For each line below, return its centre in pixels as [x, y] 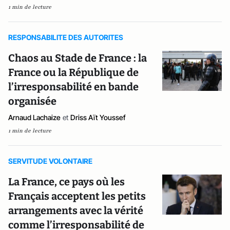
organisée [32, 101]
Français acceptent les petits [77, 196]
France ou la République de [73, 72]
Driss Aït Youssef [98, 117]
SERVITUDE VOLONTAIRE [50, 161]
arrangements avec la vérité [76, 210]
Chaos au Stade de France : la [78, 58]
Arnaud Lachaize [34, 117]
